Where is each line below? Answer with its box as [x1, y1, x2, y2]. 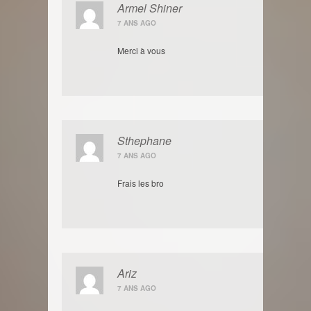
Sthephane [117, 133, 171, 149]
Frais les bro [117, 177, 164, 189]
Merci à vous [117, 44, 165, 56]
